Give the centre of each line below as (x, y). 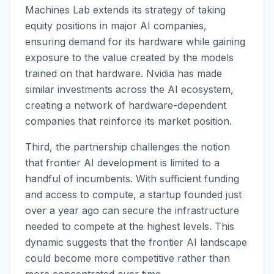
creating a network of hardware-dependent (126, 105)
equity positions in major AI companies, (116, 26)
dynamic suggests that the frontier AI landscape (136, 242)
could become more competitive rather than (128, 258)
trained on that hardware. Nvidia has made (124, 73)
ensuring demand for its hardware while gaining (135, 42)
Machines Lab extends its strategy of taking (125, 10)
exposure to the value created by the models (129, 57)
